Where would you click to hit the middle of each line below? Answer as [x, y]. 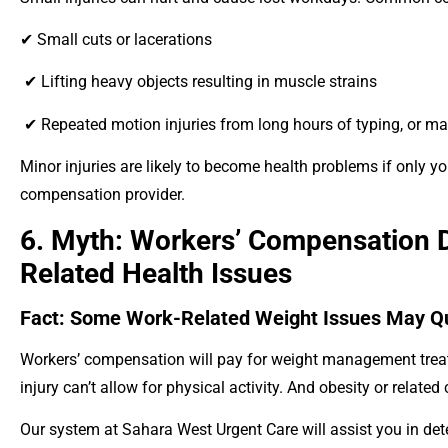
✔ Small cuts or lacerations [116, 40]
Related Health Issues [156, 273]
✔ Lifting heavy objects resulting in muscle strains [198, 82]
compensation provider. [102, 195]
